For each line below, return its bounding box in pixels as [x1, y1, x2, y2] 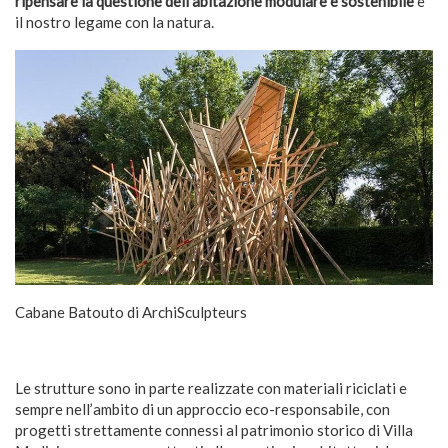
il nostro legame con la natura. [15, 13, 214, 32]
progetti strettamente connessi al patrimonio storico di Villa [15, 421, 413, 440]
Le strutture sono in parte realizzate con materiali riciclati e [15, 379, 407, 398]
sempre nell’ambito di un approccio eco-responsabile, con [15, 400, 390, 419]
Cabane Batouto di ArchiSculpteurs [15, 303, 247, 322]
